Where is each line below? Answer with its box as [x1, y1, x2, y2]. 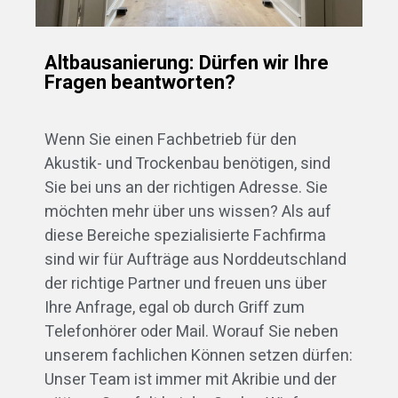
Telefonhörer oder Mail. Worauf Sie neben [44, 320, 338, 345]
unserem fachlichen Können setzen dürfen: [44, 344, 353, 369]
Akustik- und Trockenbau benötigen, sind [44, 152, 330, 177]
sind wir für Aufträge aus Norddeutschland [44, 248, 346, 273]
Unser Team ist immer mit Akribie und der [44, 368, 337, 393]
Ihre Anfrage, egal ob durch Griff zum [44, 296, 305, 321]
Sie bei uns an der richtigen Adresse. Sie [44, 176, 328, 201]
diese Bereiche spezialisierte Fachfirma [44, 224, 326, 249]
